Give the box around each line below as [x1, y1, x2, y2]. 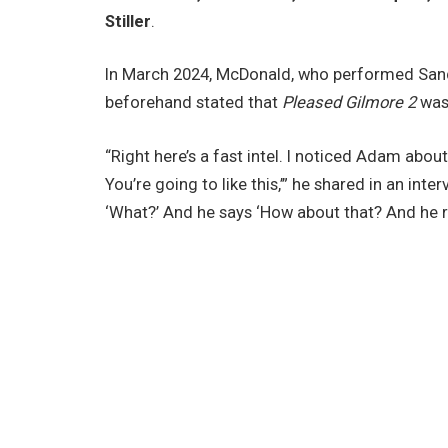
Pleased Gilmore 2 [282, 93, 417, 113]
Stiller [105, 11, 152, 31]
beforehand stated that [105, 93, 283, 113]
